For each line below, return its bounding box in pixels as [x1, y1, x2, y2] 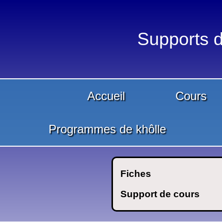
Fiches [120, 168, 152, 179]
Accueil [87, 89, 125, 103]
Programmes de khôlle [49, 122, 166, 136]
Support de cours [120, 188, 200, 199]
